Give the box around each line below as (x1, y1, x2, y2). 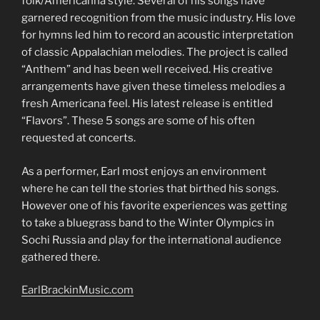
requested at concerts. (21, 131, 136, 144)
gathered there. (21, 250, 100, 264)
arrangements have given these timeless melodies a (21, 80, 285, 93)
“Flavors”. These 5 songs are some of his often (21, 114, 255, 127)
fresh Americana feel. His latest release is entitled (21, 97, 273, 110)
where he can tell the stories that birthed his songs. (21, 181, 279, 195)
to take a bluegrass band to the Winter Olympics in (21, 216, 274, 229)
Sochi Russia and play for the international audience (21, 233, 281, 246)
